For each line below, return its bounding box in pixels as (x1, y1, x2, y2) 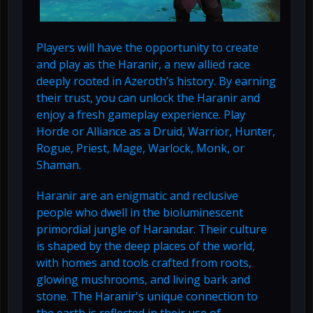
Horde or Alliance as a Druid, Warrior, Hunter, (36, 124, 275, 140)
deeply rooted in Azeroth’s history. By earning (36, 73, 276, 89)
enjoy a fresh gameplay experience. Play (36, 107, 245, 123)
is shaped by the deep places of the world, (36, 238, 255, 254)
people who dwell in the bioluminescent (36, 205, 243, 221)
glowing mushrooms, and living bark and (36, 272, 250, 288)
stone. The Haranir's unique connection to (36, 289, 258, 305)
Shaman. (36, 157, 81, 173)
